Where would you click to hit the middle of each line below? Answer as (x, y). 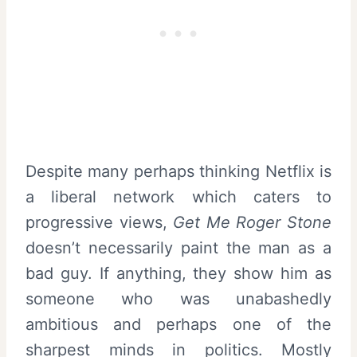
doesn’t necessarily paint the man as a (178, 247)
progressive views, (100, 222)
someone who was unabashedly (178, 298)
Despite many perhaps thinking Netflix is (178, 171)
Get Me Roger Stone (253, 222)
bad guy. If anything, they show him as (178, 273)
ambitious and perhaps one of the (178, 324)
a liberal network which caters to (178, 196)
